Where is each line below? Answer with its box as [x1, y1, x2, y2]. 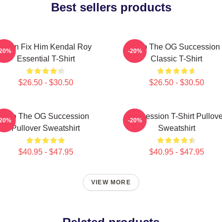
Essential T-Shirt [16, 55, 75, 63]
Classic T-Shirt [151, 55, 202, 63]
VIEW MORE [91, 179, 131, 186]
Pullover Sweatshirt [11, 124, 80, 132]
